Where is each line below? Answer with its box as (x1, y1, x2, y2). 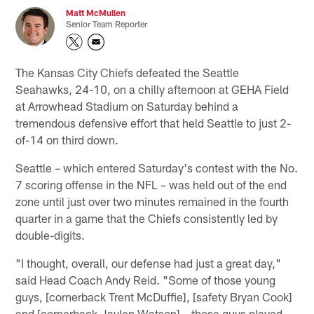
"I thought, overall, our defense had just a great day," (15, 255, 282, 270)
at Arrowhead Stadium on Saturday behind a (15, 98, 239, 113)
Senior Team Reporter (66, 19, 148, 29)
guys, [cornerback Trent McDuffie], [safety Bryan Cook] (15, 289, 293, 303)
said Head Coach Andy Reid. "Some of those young (15, 272, 276, 287)
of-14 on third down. (15, 132, 119, 146)
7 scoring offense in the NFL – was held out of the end (15, 177, 287, 191)
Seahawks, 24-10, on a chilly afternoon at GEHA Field (15, 81, 289, 96)
